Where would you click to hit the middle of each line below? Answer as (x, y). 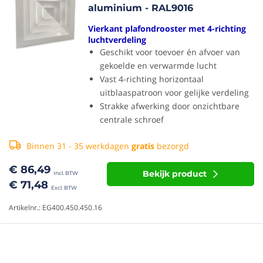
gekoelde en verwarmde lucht (159, 65)
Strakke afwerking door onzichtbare (170, 106)
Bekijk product (175, 173)
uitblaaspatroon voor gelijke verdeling (175, 92)
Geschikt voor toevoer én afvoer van (170, 52)
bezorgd (172, 146)
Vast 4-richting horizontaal (152, 79)
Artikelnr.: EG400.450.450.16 (55, 207)
